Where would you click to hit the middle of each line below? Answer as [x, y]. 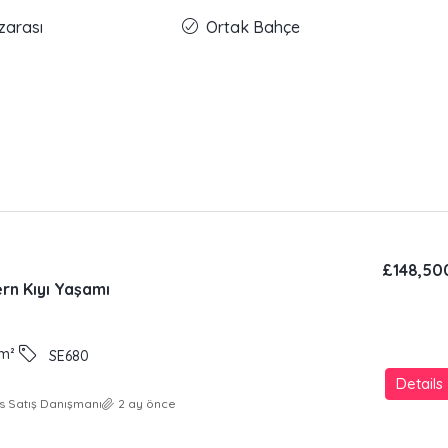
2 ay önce [147, 404]
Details [419, 384]
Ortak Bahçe [253, 27]
